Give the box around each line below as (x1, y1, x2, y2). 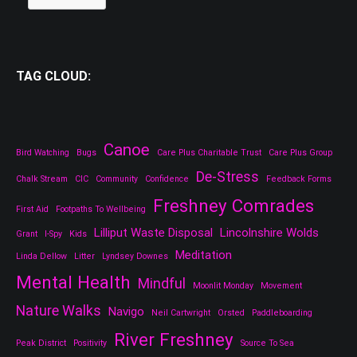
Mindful (138, 274, 186, 292)
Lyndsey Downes (102, 250, 168, 261)
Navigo (108, 304, 144, 319)
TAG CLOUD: (16, 68, 91, 84)
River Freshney (114, 328, 233, 350)
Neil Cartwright (151, 307, 210, 318)
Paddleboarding (252, 307, 312, 318)
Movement (261, 280, 302, 291)
